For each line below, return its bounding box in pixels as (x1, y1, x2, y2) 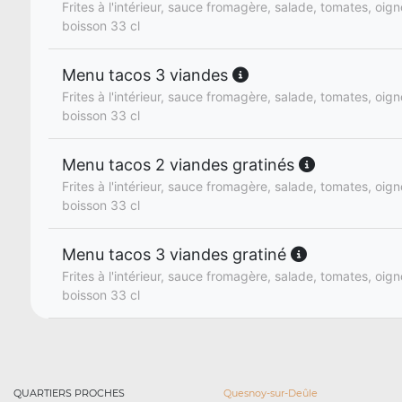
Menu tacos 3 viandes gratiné (62, 245, 291, 264)
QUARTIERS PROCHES (13, 387, 125, 399)
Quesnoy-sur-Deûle (223, 387, 318, 399)
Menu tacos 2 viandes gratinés (62, 155, 299, 174)
